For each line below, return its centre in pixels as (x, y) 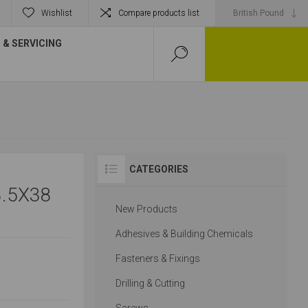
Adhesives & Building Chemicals (184, 234)
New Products (146, 209)
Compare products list (159, 13)
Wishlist (57, 13)
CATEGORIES (158, 169)
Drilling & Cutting (150, 283)
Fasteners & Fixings (157, 258)
